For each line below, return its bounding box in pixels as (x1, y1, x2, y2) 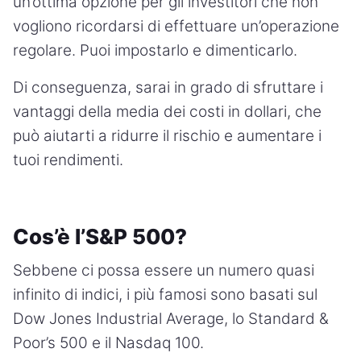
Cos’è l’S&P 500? (13, 223, 187, 249)
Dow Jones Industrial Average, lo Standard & (13, 309, 329, 328)
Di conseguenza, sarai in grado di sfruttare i (13, 77, 323, 97)
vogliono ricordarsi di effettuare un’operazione (13, 16, 339, 35)
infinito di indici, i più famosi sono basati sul (13, 284, 317, 304)
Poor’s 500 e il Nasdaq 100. (13, 333, 204, 352)
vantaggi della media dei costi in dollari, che (13, 102, 322, 121)
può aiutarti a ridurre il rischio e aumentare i (13, 126, 322, 145)
